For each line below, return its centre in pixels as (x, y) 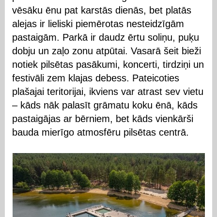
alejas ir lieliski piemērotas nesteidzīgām (98, 24)
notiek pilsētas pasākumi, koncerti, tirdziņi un (108, 64)
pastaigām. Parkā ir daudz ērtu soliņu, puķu (106, 37)
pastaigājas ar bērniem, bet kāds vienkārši (103, 119)
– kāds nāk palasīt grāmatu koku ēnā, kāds (105, 105)
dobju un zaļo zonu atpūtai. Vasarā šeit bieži (107, 51)
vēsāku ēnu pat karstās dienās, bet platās (102, 10)
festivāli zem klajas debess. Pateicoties (96, 78)
